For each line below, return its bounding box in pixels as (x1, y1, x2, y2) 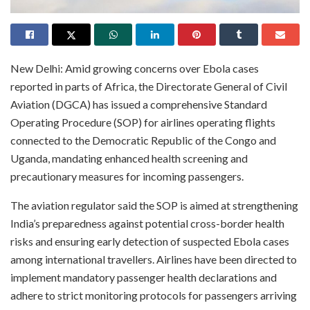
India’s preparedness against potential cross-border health (10, 216, 284, 230)
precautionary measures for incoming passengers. (10, 169, 244, 183)
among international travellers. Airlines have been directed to (10, 252, 297, 266)
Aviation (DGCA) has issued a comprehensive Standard (10, 97, 267, 111)
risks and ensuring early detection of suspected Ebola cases (10, 234, 289, 248)
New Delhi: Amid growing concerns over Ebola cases (10, 61, 259, 75)
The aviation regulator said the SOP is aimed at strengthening (10, 198, 298, 212)
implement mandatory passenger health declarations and (10, 270, 277, 284)
